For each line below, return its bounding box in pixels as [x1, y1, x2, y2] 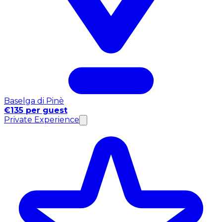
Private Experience [4, 114, 79, 124]
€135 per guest [4, 105, 67, 115]
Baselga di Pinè [4, 96, 64, 106]
